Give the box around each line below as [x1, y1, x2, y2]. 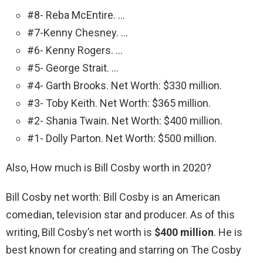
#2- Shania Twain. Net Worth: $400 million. [27, 114, 222, 127]
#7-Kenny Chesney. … [27, 26, 128, 39]
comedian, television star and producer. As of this [6, 208, 235, 221]
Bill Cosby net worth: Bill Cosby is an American [6, 191, 220, 204]
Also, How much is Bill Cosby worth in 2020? [6, 161, 211, 174]
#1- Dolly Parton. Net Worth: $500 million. [27, 132, 217, 145]
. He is [214, 226, 242, 239]
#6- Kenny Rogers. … [27, 44, 123, 57]
